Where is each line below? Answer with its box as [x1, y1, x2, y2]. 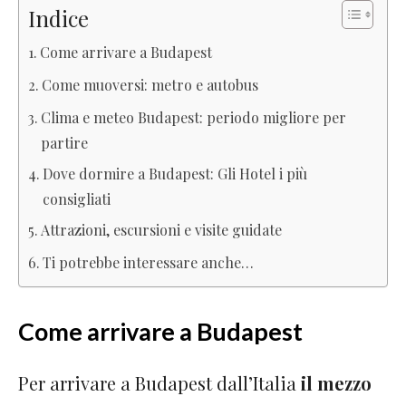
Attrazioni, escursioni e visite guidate [41, 220, 283, 239]
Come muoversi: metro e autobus [42, 75, 259, 94]
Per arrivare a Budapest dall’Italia [18, 371, 301, 395]
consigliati [43, 189, 115, 208]
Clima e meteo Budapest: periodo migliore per [41, 108, 347, 127]
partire [41, 133, 89, 152]
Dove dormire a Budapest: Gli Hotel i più [43, 164, 308, 183]
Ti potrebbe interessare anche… [43, 253, 255, 272]
